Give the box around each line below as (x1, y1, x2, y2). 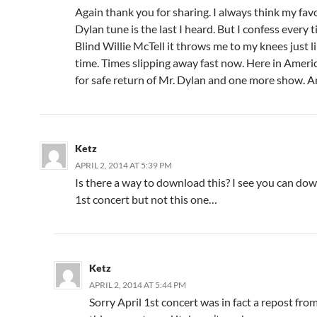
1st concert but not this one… (75, 192, 217, 206)
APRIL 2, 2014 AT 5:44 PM (89, 279, 186, 290)
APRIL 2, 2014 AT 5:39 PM (75, 160, 172, 171)
